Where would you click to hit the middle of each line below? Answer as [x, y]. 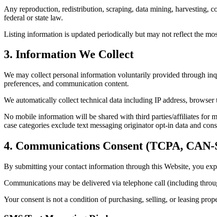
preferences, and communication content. [66, 84]
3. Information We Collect [69, 54]
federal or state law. [33, 17]
